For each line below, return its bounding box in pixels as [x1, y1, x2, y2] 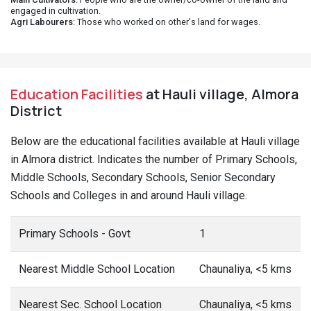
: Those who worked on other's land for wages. [73, 17, 260, 27]
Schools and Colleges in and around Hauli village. [10, 189, 247, 202]
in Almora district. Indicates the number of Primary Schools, [10, 153, 297, 166]
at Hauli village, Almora [143, 85, 299, 103]
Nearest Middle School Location [19, 262, 175, 276]
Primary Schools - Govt [19, 227, 131, 240]
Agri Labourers [10, 17, 73, 27]
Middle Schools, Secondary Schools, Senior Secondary [10, 171, 276, 184]
